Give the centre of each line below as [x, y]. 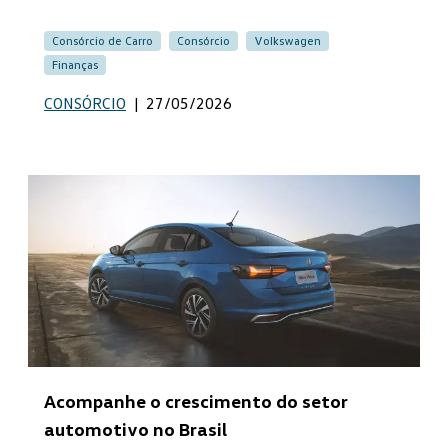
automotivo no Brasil [135, 429]
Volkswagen [287, 40]
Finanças [75, 64]
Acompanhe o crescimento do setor [196, 401]
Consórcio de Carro [102, 40]
